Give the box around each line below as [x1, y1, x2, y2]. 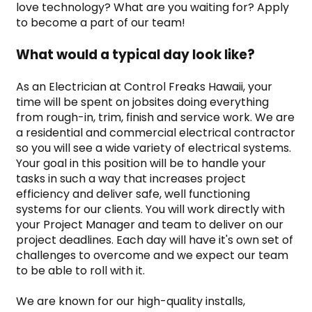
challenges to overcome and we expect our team [16, 247, 288, 263]
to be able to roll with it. [16, 262, 145, 279]
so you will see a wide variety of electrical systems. [16, 139, 291, 156]
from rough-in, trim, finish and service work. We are [16, 109, 295, 125]
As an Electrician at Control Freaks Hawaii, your [16, 78, 272, 95]
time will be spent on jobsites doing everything [16, 93, 269, 110]
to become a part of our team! [16, 14, 185, 31]
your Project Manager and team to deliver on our [16, 216, 283, 233]
